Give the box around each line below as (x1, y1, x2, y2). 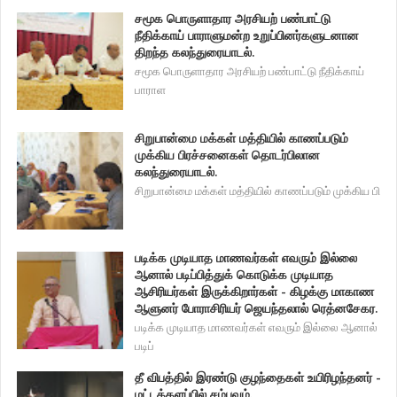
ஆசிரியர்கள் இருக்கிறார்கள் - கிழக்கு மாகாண (135, 283, 375, 300)
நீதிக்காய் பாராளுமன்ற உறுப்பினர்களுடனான (135, 27, 360, 44)
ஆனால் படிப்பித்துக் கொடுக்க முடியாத (135, 266, 334, 284)
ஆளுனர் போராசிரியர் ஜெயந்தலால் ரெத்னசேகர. (135, 300, 379, 317)
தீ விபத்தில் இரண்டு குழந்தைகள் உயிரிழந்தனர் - (135, 369, 382, 386)
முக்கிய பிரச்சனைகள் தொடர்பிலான (135, 146, 321, 164)
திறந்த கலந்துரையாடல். (135, 43, 256, 61)
